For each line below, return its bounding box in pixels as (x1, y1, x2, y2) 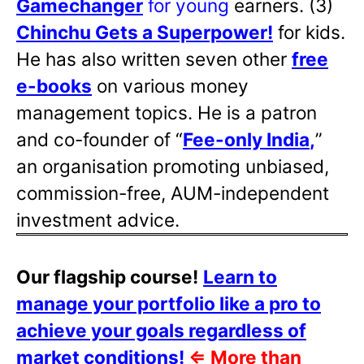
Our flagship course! (16, 265, 198, 288)
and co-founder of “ (16, 128, 183, 150)
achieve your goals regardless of (16, 318, 306, 341)
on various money (92, 74, 249, 97)
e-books (16, 74, 92, 97)
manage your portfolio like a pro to (16, 292, 321, 314)
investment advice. (16, 208, 180, 231)
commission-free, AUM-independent (16, 181, 329, 204)
